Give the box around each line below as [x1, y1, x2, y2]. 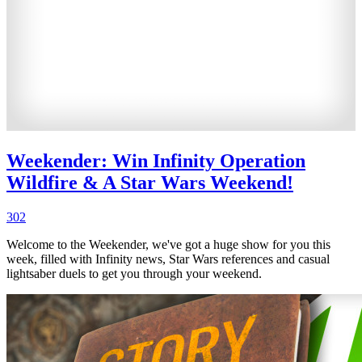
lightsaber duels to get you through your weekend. [6, 267, 262, 281]
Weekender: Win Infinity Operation [6, 150, 305, 172]
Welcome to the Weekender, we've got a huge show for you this [6, 238, 330, 252]
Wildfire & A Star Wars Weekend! [6, 172, 293, 194]
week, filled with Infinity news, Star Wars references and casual [6, 252, 330, 267]
